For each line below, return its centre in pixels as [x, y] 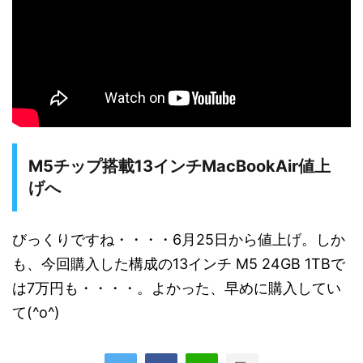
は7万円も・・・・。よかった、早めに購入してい [177, 288]
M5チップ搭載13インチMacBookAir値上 [179, 167]
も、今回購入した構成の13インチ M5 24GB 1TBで [179, 264]
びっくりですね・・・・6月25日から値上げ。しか [179, 240]
